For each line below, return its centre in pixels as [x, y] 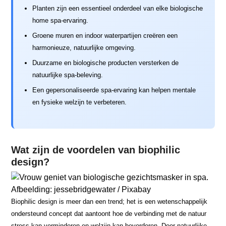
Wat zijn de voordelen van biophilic [96, 150]
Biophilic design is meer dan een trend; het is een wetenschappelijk [109, 202]
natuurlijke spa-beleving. [68, 75]
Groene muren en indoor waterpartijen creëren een [105, 36]
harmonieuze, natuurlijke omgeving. [84, 48]
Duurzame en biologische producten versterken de [106, 63]
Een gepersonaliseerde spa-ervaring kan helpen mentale [114, 90]
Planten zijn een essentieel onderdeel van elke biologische [118, 8]
